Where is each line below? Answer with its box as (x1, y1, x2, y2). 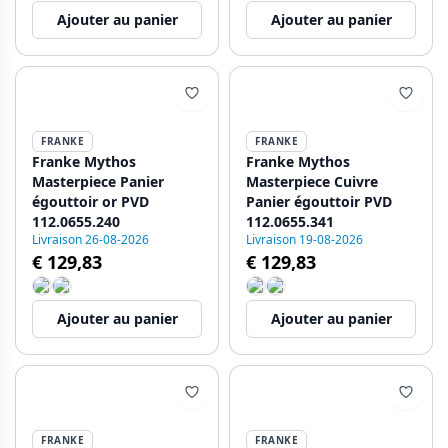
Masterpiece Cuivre (246, 172, 378, 191)
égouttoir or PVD (32, 192, 149, 211)
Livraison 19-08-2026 (246, 231, 363, 248)
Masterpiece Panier (32, 172, 164, 191)
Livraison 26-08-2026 (32, 231, 149, 248)
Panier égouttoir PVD (246, 192, 392, 211)
